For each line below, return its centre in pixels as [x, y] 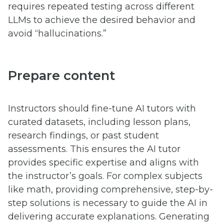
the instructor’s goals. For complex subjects [105, 176]
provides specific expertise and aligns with [103, 163]
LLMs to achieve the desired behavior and [102, 20]
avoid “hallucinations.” [57, 33]
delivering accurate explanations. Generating [109, 217]
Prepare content [61, 75]
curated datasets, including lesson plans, [99, 122]
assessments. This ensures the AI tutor [94, 149]
